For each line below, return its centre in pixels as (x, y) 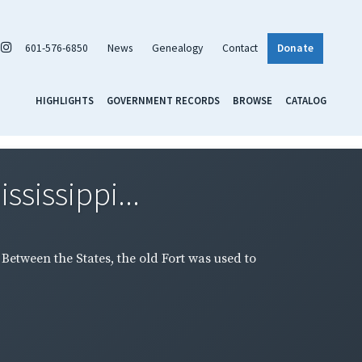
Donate (295, 48)
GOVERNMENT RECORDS (163, 100)
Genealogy (177, 48)
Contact (240, 48)
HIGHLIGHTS (65, 100)
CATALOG (306, 100)
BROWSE (253, 100)
